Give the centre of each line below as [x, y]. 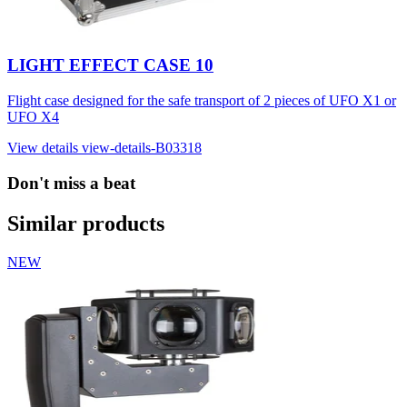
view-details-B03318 [142, 148]
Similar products [86, 223]
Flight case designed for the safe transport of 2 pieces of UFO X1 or [202, 101]
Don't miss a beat [71, 183]
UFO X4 [33, 117]
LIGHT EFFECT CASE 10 [110, 65]
